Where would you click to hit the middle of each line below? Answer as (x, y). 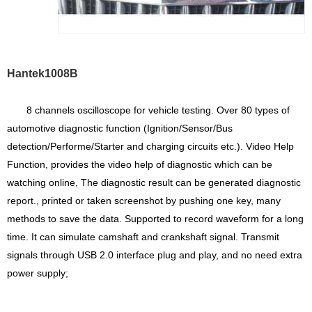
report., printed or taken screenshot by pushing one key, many (144, 200)
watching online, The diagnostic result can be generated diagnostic (154, 182)
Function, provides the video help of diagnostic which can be (140, 164)
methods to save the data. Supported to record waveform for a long (155, 218)
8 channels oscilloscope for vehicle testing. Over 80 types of (158, 110)
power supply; (38, 273)
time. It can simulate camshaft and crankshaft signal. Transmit (143, 236)
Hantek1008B (42, 73)
